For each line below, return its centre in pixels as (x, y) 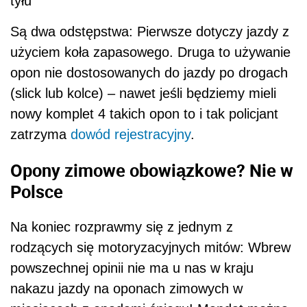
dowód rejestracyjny (131, 134)
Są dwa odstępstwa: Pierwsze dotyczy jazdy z (150, 31)
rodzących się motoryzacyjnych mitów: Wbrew (150, 248)
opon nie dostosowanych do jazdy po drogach (149, 72)
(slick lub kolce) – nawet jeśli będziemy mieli (143, 93)
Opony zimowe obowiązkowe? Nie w (152, 170)
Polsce (37, 191)
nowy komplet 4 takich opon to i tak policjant (144, 113)
